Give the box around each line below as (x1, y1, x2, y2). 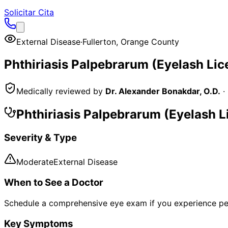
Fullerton (82, 37, 116, 47)
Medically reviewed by (16, 85, 103, 96)
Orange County (121, 37, 179, 47)
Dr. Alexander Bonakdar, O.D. (105, 85, 220, 96)
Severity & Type (4, 131, 77, 144)
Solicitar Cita (4, 7, 54, 17)
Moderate (16, 157, 53, 167)
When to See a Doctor (4, 177, 103, 189)
